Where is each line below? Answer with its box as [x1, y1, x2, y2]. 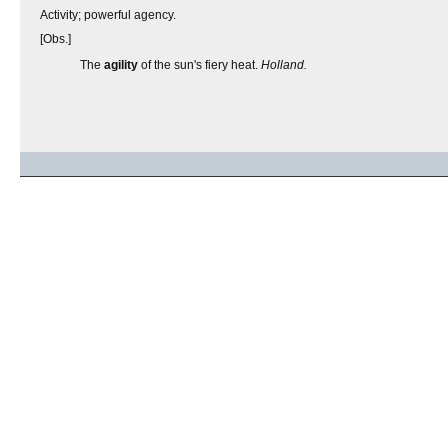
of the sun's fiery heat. [138, 58, 261, 72]
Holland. [261, 58, 307, 72]
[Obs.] [40, 32, 71, 46]
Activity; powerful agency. [40, 8, 176, 22]
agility [104, 58, 138, 72]
